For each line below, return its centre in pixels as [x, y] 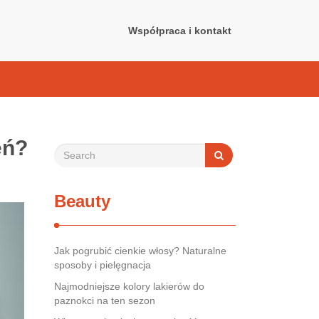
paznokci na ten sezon [105, 300]
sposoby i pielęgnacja [103, 265]
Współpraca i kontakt [180, 31]
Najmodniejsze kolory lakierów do [129, 286]
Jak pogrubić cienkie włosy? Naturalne [140, 251]
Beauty [82, 201]
